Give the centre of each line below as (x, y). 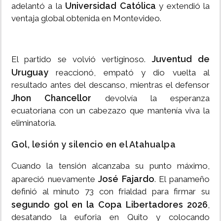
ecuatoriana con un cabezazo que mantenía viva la (110, 111)
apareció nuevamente (55, 179)
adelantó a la (38, 6)
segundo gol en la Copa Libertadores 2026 (110, 205)
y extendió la (183, 6)
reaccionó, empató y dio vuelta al (129, 73)
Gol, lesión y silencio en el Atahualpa (93, 145)
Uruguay (30, 73)
